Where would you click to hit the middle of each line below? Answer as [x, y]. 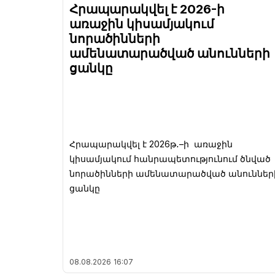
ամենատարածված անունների [170, 54]
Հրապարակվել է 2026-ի [147, 10]
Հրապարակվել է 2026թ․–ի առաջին [151, 144]
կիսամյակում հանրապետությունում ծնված [170, 159]
